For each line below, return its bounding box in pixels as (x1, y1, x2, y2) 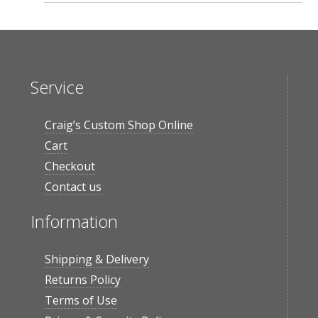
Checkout (44, 158, 95, 174)
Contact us (44, 179, 102, 194)
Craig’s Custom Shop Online (44, 117, 193, 133)
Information (30, 210, 118, 233)
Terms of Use (44, 292, 117, 308)
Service (30, 76, 84, 99)
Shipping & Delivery (44, 251, 149, 267)
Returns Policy (44, 272, 121, 287)
